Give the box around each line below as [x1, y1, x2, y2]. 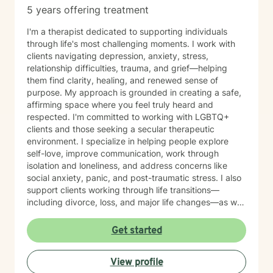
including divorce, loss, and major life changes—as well [27, 197, 246, 207]
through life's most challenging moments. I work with [27, 38, 235, 49]
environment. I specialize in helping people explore [27, 136, 229, 146]
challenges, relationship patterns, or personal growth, [27, 246, 238, 256]
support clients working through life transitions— [27, 185, 219, 195]
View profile [110, 257, 163, 269]
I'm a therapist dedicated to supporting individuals [27, 26, 227, 37]
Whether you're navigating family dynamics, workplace [27, 233, 245, 244]
